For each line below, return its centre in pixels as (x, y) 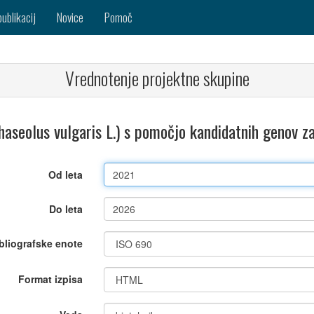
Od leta (66, 175)
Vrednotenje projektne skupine (157, 78)
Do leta (66, 209)
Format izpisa (51, 279)
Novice (70, 17)
